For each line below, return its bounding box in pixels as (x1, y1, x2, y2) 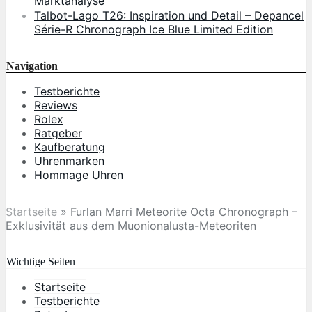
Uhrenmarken (34, 153, 104, 168)
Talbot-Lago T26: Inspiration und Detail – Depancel (34, 8, 304, 22)
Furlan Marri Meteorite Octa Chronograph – (70, 204, 297, 219)
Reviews (34, 97, 77, 112)
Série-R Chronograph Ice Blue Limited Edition (34, 22, 273, 36)
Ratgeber (34, 125, 82, 140)
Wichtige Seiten (6, 255, 75, 267)
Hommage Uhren (34, 167, 123, 182)
